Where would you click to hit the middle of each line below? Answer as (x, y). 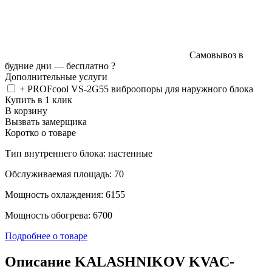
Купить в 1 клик (39, 100)
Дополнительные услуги (56, 76)
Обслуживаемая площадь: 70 (64, 174)
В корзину (26, 110)
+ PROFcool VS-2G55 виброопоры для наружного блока (136, 89)
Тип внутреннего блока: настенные (79, 153)
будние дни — (36, 66)
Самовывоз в (216, 55)
